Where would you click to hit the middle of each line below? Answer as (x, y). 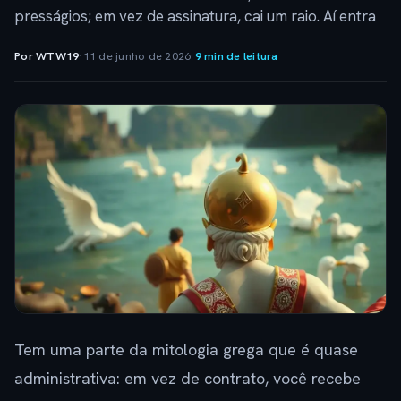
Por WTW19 (47, 56)
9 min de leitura (236, 56)
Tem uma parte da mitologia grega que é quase (186, 350)
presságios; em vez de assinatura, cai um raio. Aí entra (195, 16)
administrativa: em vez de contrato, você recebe (188, 379)
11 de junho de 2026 (137, 56)
